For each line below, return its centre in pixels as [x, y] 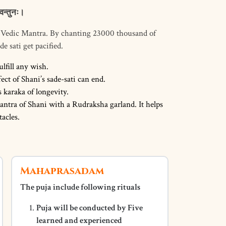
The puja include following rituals [80, 187]
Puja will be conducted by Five [89, 208]
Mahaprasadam [62, 171]
